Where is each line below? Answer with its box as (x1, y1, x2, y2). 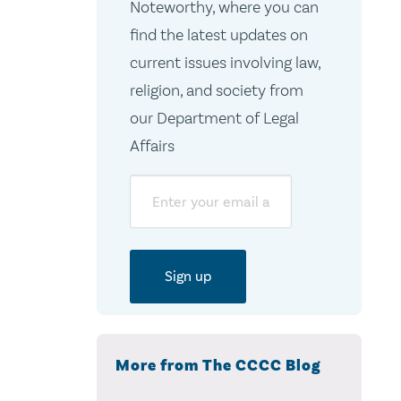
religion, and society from (129, 81, 303, 100)
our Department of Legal (129, 108, 299, 128)
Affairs (129, 136, 175, 156)
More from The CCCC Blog (115, 355, 321, 376)
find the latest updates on (129, 25, 308, 45)
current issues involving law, (129, 53, 320, 73)
